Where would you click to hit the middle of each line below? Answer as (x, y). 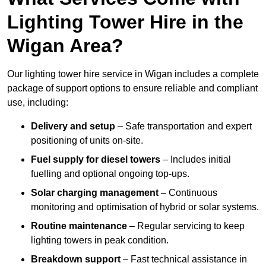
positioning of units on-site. (87, 141)
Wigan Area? (65, 46)
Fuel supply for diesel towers (96, 160)
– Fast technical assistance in (184, 259)
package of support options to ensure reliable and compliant (132, 88)
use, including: (38, 103)
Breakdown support (76, 259)
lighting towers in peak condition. (100, 240)
